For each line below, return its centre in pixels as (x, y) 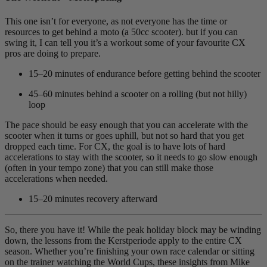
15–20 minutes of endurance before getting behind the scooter (145, 73)
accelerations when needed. (56, 178)
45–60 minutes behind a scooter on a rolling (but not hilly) (138, 94)
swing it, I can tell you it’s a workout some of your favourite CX (125, 42)
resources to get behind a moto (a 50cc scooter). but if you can (121, 32)
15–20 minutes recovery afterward (93, 198)
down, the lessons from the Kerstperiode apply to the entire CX (123, 240)
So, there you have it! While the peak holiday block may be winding (133, 229)
